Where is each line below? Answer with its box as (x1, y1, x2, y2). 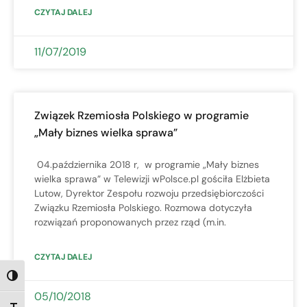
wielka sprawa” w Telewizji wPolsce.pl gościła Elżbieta (34, 172, 270, 185)
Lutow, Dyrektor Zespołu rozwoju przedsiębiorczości (34, 186, 264, 199)
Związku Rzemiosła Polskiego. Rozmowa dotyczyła (34, 201, 252, 214)
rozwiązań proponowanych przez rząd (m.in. (34, 215, 226, 228)
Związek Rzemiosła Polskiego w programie (34, 108, 249, 123)
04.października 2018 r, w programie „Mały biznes (34, 158, 259, 171)
